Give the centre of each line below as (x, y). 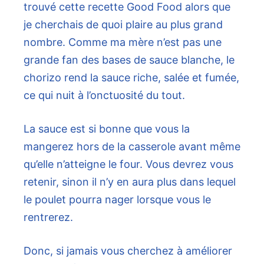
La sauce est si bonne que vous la (107, 129)
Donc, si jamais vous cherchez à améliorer (128, 251)
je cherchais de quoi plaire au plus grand (123, 25)
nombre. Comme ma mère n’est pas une (123, 42)
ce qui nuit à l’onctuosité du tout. (104, 95)
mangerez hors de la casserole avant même (132, 147)
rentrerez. (48, 217)
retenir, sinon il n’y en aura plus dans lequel (130, 182)
